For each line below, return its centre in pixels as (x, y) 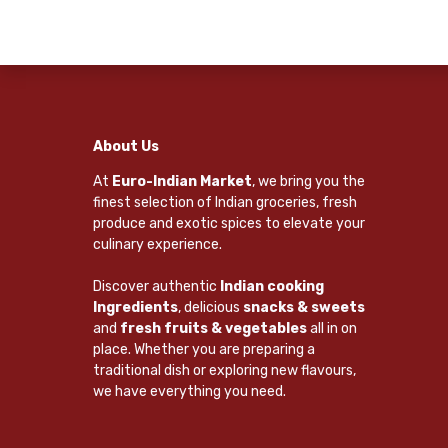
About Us (125, 146)
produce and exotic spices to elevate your (228, 223)
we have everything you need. (189, 391)
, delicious (210, 307)
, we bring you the (308, 181)
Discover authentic (156, 286)
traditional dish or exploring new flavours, (224, 370)
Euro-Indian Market (181, 181)
